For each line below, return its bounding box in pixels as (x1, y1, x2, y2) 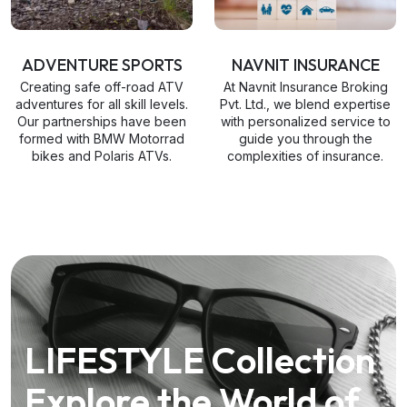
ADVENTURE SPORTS (21, 55, 183, 75)
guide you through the (238, 131, 372, 146)
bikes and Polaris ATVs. (32, 148, 172, 164)
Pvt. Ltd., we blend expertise (220, 96, 391, 112)
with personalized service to (220, 114, 391, 129)
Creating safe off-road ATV (20, 79, 184, 94)
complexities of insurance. (227, 148, 383, 164)
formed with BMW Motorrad (19, 131, 184, 146)
